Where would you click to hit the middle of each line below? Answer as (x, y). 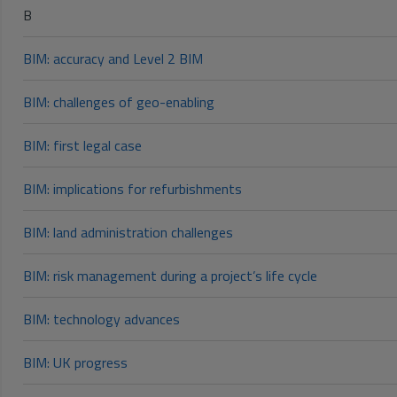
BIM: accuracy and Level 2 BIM (113, 59)
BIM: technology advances (101, 319)
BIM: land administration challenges (128, 233)
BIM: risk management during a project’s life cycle (170, 276)
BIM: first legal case (82, 146)
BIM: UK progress (75, 363)
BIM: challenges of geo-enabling (119, 102)
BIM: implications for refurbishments (132, 189)
